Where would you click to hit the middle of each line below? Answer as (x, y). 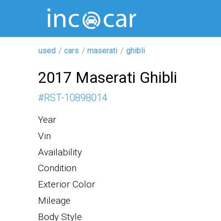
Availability (60, 152)
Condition (57, 168)
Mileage (54, 200)
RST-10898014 (76, 98)
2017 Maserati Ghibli (108, 77)
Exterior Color (67, 184)
